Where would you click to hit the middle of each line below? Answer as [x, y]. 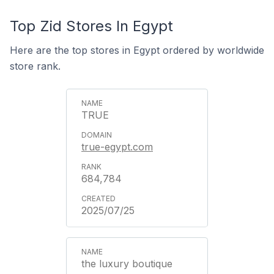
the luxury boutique [127, 263]
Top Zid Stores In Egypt [91, 26]
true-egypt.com [117, 146]
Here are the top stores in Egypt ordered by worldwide [137, 50]
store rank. [35, 66]
